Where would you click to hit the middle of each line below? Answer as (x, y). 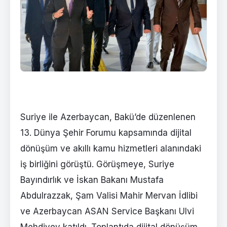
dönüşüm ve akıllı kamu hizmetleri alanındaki (111, 149)
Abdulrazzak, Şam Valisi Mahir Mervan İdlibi (109, 196)
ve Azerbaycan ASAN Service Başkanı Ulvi (107, 212)
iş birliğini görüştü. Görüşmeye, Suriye (97, 164)
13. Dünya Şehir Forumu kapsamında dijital (106, 133)
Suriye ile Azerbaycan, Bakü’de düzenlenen (108, 117)
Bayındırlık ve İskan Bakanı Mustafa (92, 180)
